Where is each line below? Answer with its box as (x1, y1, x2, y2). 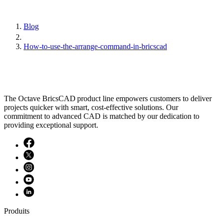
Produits (4, 206, 29, 215)
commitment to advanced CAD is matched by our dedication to (4, 111, 199, 120)
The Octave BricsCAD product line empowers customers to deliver (4, 94, 212, 103)
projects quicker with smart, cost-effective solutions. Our (4, 103, 178, 111)
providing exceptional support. (4, 120, 98, 129)
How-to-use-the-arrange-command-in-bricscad (24, 42, 167, 51)
